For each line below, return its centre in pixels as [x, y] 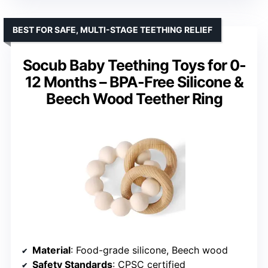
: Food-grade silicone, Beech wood [149, 250]
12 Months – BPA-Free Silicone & [134, 82]
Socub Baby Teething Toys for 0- [134, 66]
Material [51, 250]
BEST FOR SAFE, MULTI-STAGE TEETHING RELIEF [112, 30]
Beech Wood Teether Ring [134, 99]
